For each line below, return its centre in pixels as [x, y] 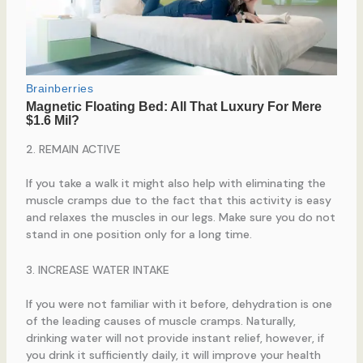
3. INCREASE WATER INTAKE [97, 269]
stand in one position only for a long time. [139, 235]
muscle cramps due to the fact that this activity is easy [178, 201]
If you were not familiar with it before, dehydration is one [179, 303]
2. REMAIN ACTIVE [73, 149]
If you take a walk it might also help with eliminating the [175, 184]
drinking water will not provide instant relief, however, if [175, 337]
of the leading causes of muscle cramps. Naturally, [160, 320]
